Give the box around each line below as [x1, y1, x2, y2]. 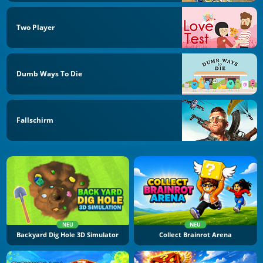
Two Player [16, 22, 55, 33]
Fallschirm [16, 114, 53, 125]
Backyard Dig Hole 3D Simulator [16, 231, 119, 240]
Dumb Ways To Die [16, 68, 82, 79]
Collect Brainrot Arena [159, 231, 232, 240]
